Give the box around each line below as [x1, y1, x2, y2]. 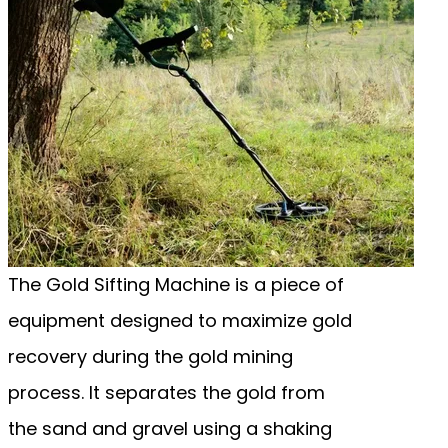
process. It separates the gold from [8, 379, 325, 405]
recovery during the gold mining [8, 343, 293, 369]
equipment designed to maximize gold [8, 307, 352, 333]
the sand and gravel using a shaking [8, 415, 332, 441]
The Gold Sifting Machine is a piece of [8, 271, 344, 297]
